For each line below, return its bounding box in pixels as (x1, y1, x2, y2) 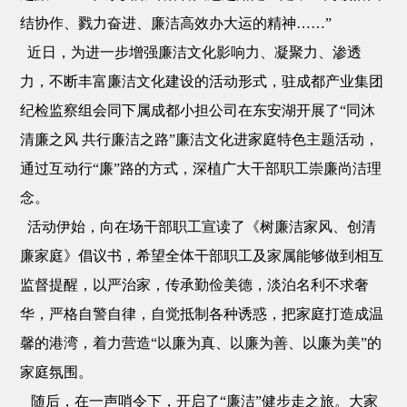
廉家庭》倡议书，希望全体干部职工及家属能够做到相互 (20, 248, 384, 263)
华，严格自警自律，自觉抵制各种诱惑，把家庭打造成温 (20, 306, 384, 322)
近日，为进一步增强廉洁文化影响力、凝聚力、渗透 (20, 45, 362, 60)
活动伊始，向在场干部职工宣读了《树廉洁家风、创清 (20, 219, 377, 234)
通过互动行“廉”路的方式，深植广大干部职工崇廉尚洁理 (20, 161, 382, 176)
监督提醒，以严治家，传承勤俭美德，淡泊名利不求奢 (20, 277, 370, 293)
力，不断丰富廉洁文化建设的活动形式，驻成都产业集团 (20, 74, 384, 89)
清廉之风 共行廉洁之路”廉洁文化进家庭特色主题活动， (20, 132, 380, 147)
